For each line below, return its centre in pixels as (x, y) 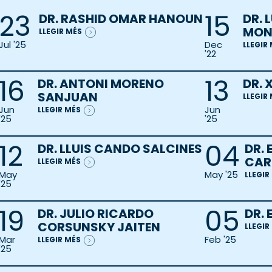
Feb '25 (220, 240)
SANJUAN (67, 97)
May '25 (221, 175)
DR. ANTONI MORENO (100, 84)
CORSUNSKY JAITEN (99, 227)
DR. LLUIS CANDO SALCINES (120, 149)
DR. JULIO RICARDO (95, 214)
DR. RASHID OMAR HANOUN (121, 19)
